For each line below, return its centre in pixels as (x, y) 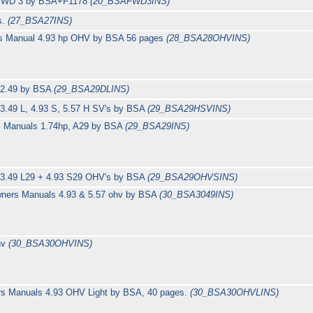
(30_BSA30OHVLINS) (234, 293)
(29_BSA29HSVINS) (189, 109)
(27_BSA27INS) (40, 21)
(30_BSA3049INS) (197, 195)
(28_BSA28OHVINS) (209, 38)
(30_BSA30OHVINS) (50, 244)
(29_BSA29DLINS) (92, 89)
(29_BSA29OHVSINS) (193, 177)
